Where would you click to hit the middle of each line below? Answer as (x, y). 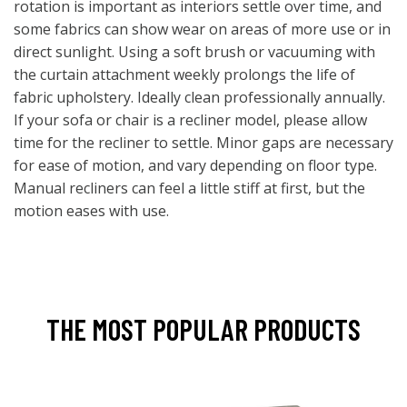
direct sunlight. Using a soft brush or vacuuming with (194, 52)
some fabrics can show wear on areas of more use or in (202, 30)
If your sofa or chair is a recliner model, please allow (190, 120)
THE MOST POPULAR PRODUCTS (203, 329)
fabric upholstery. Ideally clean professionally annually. (199, 98)
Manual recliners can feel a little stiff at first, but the (189, 189)
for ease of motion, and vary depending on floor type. (195, 166)
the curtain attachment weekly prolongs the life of (184, 75)
